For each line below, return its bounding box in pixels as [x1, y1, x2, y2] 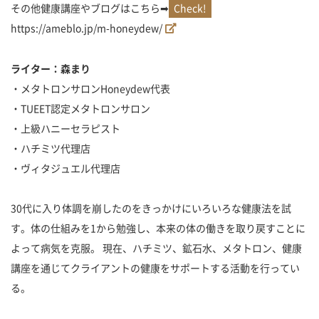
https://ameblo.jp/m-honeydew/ [11, 20, 162, 35]
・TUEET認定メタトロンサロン [11, 100, 150, 115]
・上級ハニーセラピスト [11, 120, 120, 135]
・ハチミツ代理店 [11, 140, 90, 155]
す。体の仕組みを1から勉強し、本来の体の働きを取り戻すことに [11, 220, 305, 235]
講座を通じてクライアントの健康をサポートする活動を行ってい [11, 260, 300, 275]
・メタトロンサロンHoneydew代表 [11, 80, 170, 95]
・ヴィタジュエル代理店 [11, 160, 120, 175]
